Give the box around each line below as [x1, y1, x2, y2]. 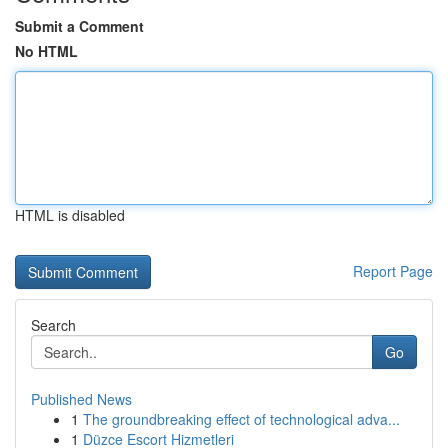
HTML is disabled [15, 205, 125, 225]
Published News [31, 389, 132, 409]
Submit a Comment [15, 16, 144, 36]
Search [31, 315, 76, 335]
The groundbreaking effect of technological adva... [83, 409, 400, 429]
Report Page [353, 261, 433, 281]
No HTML [15, 41, 78, 61]
